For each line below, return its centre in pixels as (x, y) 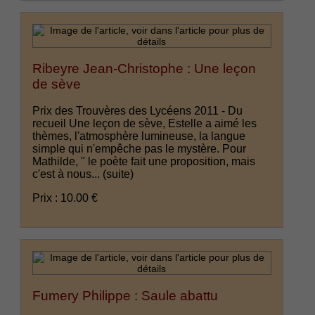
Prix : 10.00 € (65, 198)
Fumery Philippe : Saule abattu (126, 295)
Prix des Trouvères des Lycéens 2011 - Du (138, 111)
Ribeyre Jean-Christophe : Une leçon (144, 68)
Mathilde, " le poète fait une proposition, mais (144, 162)
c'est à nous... (68, 174)
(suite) (118, 174)
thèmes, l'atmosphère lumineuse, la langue (139, 136)
